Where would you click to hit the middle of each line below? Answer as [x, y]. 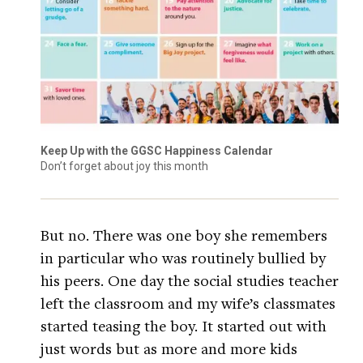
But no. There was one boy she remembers [184, 235]
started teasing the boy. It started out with [184, 326]
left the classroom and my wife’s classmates [188, 303]
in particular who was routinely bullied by [183, 258]
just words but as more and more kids [169, 348]
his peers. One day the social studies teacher [190, 280]
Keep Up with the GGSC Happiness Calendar [157, 151]
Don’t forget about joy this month [124, 167]
